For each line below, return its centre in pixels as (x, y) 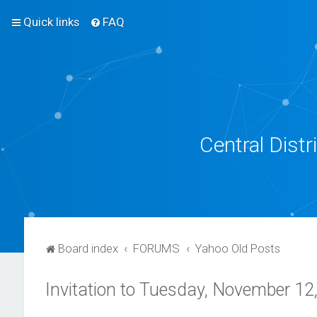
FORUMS (157, 248)
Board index (88, 248)
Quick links (51, 22)
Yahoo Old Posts (238, 248)
